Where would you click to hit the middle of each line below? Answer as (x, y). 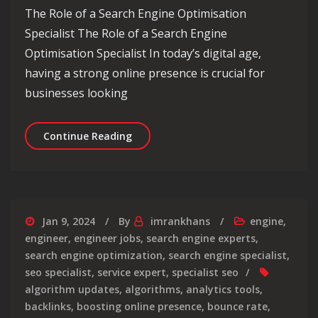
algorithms (153, 289)
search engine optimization (94, 255)
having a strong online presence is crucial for (145, 73)
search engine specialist (227, 255)
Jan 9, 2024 (68, 221)
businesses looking (76, 93)
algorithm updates (72, 289)
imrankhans (180, 221)
